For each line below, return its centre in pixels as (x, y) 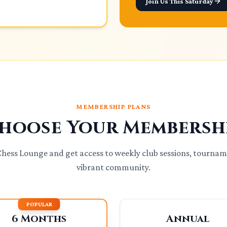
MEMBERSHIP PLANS (113, 106)
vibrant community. (113, 167)
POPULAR (39, 204)
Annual (188, 219)
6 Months (39, 219)
